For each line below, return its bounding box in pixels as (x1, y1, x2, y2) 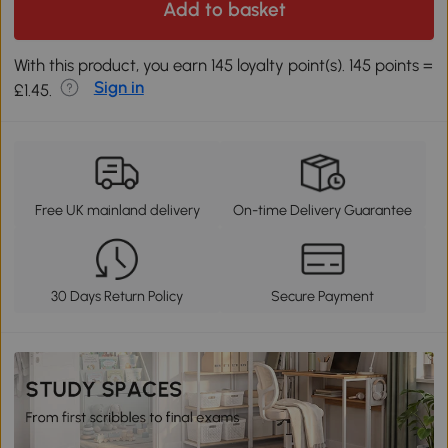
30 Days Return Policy (51, 286, 184, 305)
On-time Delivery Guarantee (233, 201, 413, 220)
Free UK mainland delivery (34, 201, 200, 220)
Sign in (93, 77, 144, 98)
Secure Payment (271, 286, 375, 305)
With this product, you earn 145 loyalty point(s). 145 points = (14, 55, 434, 76)
